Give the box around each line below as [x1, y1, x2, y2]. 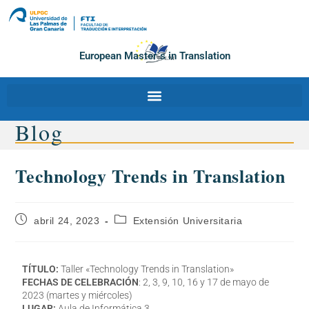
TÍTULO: [22, 263, 61, 275]
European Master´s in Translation [79, 50, 230, 63]
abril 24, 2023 [34, 215, 100, 227]
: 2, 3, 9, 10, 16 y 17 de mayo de [139, 277, 270, 288]
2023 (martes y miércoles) [22, 290, 133, 301]
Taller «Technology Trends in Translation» [61, 263, 235, 275]
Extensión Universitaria [132, 215, 243, 227]
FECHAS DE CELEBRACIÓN [22, 277, 139, 288]
